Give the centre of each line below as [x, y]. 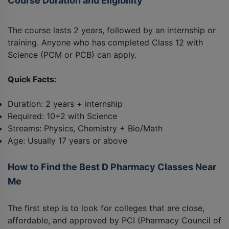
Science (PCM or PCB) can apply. [72, 55]
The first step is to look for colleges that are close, [106, 208]
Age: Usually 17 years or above [67, 141]
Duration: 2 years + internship [65, 104]
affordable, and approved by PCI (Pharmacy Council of [114, 221]
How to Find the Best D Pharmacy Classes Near [112, 167]
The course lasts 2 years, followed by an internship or [112, 30]
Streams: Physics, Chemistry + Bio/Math [85, 129]
